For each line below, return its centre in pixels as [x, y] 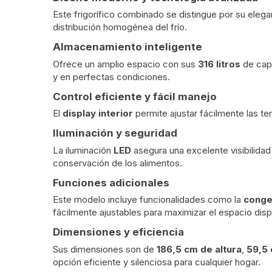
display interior [98, 113]
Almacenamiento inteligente [127, 47]
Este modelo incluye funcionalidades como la [148, 199]
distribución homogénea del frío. [120, 27]
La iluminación [83, 150]
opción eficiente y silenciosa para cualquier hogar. [157, 262]
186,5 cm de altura [199, 249]
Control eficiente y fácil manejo [135, 96]
